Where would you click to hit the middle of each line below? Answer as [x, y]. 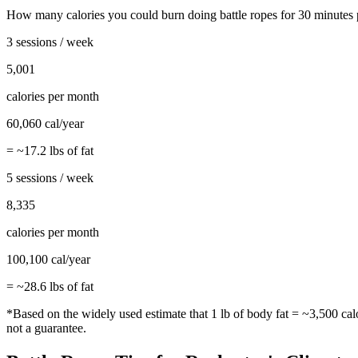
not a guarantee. [46, 328]
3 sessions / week [50, 42]
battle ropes [249, 15]
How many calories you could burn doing [113, 15]
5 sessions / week [50, 178]
